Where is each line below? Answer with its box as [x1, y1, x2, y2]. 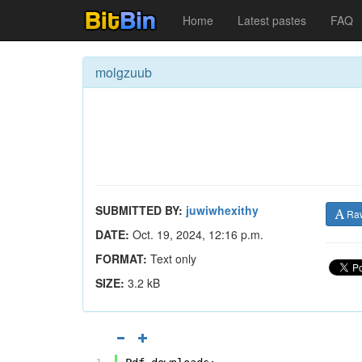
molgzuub [95, 63, 152, 82]
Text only [147, 250, 196, 267]
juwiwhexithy [186, 202, 259, 218]
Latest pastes [238, 12, 306, 28]
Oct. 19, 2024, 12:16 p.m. [129, 226, 263, 242]
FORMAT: [95, 250, 147, 267]
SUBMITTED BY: [95, 202, 183, 218]
